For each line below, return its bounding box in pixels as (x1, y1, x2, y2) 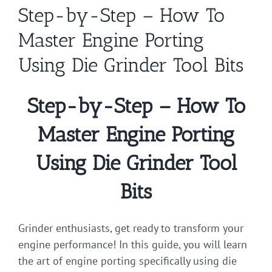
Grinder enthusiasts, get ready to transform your (18, 220, 243, 235)
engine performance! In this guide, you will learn (18, 237, 247, 251)
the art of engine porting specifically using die (18, 253, 237, 268)
